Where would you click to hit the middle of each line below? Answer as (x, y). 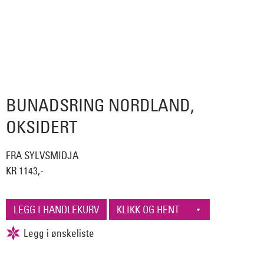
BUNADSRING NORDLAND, (100, 105)
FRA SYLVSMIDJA (42, 156)
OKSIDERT (42, 127)
